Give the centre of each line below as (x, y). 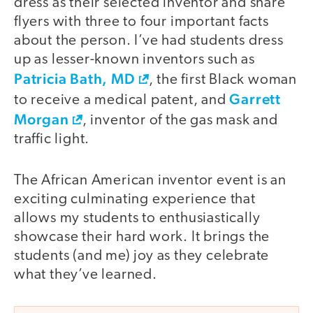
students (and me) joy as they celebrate (142, 256)
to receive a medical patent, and (122, 101)
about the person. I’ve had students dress (149, 41)
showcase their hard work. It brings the (142, 237)
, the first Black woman (223, 80)
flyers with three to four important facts (141, 22)
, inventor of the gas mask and (180, 121)
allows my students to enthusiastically (137, 218)
